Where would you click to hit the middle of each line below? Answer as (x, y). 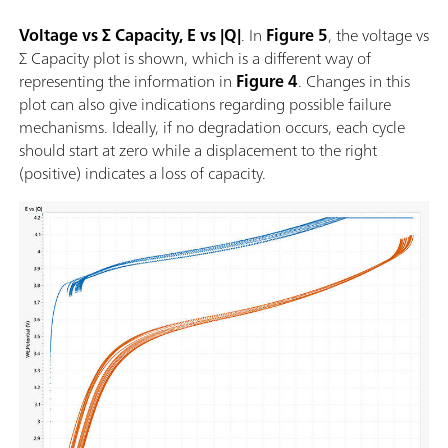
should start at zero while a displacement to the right (198, 149)
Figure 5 (297, 34)
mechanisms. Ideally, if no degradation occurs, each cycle (212, 126)
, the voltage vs (378, 34)
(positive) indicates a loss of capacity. (142, 172)
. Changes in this (354, 80)
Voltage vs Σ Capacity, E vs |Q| (130, 34)
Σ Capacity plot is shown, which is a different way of (195, 57)
